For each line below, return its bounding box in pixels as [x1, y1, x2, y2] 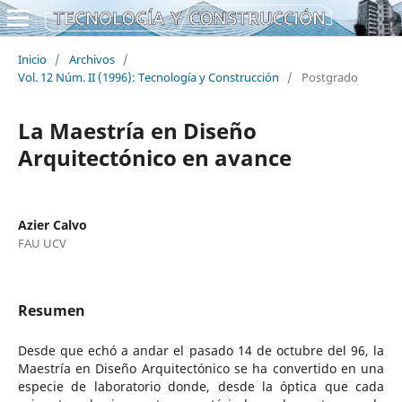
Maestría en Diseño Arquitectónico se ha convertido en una [17, 359, 385, 377]
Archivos [68, 50, 115, 67]
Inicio [17, 50, 47, 67]
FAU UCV [17, 234, 66, 251]
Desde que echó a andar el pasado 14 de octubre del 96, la [17, 341, 385, 359]
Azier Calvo [17, 215, 87, 233]
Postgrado [301, 68, 358, 85]
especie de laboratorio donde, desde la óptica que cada [17, 377, 385, 395]
